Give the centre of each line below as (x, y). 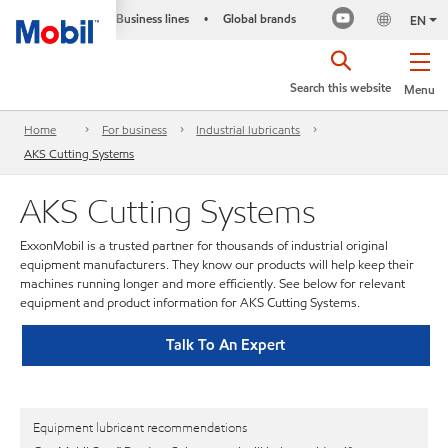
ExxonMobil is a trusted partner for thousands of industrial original (204, 246)
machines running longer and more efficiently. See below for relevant (212, 284)
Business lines (152, 18)
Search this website (340, 87)
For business (134, 130)
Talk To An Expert (226, 344)
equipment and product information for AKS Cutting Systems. (190, 303)
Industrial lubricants (248, 130)
